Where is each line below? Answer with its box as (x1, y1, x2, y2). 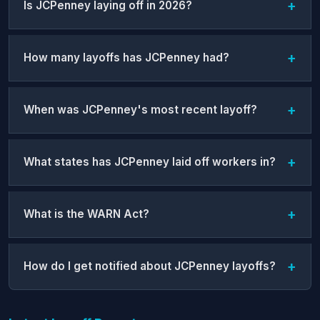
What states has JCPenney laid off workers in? (24, 155, 276, 169)
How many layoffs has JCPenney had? (24, 51, 229, 64)
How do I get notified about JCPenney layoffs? (24, 259, 276, 273)
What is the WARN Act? (24, 207, 149, 221)
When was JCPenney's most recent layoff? (24, 103, 257, 116)
